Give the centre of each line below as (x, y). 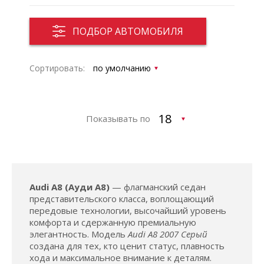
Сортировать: (58, 68)
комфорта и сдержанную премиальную (113, 222)
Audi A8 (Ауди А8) (70, 187)
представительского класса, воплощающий (122, 199)
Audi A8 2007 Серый (168, 234)
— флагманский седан (158, 187)
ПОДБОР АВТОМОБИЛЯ (128, 31)
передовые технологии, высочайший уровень (128, 210)
